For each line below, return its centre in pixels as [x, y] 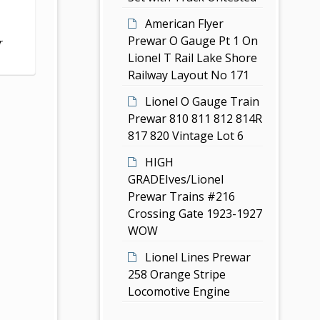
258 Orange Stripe [177, 274]
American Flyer [185, 23]
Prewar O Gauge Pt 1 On [193, 40]
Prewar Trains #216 [182, 196]
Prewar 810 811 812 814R [195, 118]
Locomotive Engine [179, 291]
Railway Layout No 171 [189, 75]
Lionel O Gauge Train [202, 101]
